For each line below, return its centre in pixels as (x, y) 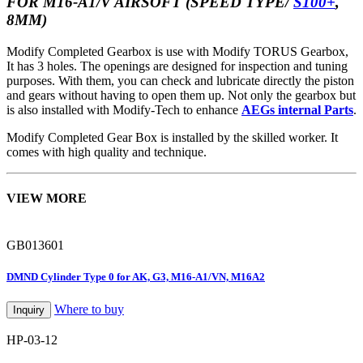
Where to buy (89, 309)
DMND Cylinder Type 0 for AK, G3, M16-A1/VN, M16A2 (136, 276)
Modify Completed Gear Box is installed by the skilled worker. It (172, 137)
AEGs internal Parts (297, 109)
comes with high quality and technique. (107, 152)
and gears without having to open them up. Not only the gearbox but (181, 95)
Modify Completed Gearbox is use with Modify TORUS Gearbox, (177, 51)
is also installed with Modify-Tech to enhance (124, 109)
